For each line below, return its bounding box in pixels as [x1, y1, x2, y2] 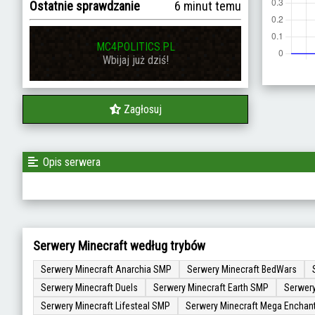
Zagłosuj [123, 103, 162, 116]
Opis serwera [43, 155, 101, 169]
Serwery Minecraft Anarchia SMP [41, 264, 172, 275]
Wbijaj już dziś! [102, 53, 169, 67]
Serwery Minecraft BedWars [187, 264, 297, 275]
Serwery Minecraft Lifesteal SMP [41, 300, 170, 311]
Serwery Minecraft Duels [41, 282, 138, 293]
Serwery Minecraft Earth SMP [153, 282, 269, 293]
